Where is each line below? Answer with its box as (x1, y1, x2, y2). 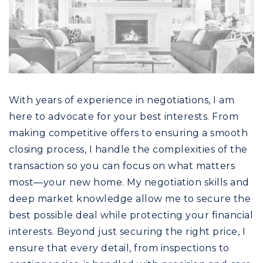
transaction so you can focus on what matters (9, 160, 235, 171)
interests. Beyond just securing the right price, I (9, 225, 245, 237)
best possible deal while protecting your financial (9, 209, 253, 221)
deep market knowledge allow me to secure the (9, 193, 251, 204)
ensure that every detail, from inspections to (9, 242, 230, 254)
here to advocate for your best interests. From (9, 110, 238, 122)
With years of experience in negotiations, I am (9, 94, 234, 106)
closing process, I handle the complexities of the (9, 143, 248, 155)
